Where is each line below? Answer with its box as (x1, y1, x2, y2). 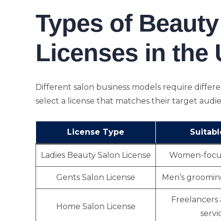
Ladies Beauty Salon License (40, 150, 151, 160)
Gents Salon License (56, 173, 135, 182)
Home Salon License (56, 202, 136, 211)
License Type (67, 127, 124, 137)
